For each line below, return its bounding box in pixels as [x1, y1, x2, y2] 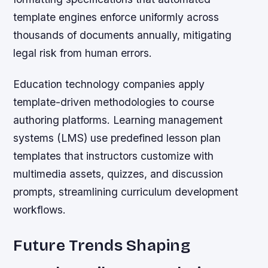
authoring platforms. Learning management [13, 113, 223, 126]
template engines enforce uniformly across [13, 11, 220, 24]
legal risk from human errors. [13, 47, 153, 60]
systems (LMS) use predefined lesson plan [13, 131, 221, 144]
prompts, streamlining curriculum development [13, 185, 239, 198]
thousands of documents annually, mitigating [13, 29, 232, 42]
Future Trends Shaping [13, 235, 190, 255]
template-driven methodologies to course [13, 95, 215, 108]
